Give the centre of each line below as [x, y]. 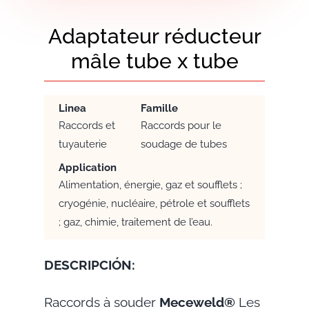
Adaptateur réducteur [154, 36]
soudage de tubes [183, 144]
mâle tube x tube [154, 61]
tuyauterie [82, 144]
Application [87, 167]
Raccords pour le [181, 125]
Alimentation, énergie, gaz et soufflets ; [150, 185]
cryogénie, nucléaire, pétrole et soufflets [154, 203]
